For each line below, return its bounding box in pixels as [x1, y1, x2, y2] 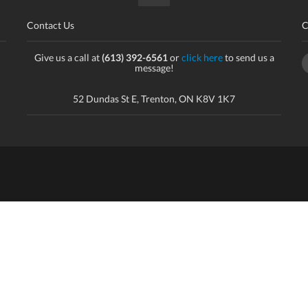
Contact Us [27, 19, 74, 31]
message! [134, 62, 174, 74]
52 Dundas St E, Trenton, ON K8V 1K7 [73, 93, 235, 104]
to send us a [222, 52, 274, 63]
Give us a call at [34, 52, 102, 63]
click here [181, 52, 223, 63]
